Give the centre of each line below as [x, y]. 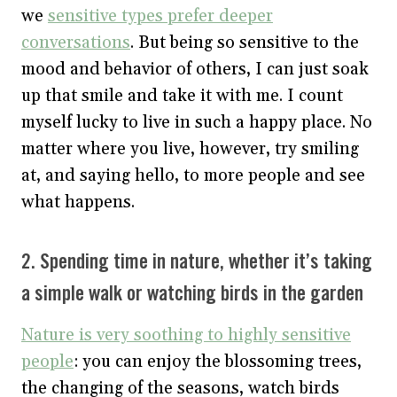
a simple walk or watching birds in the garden [192, 294]
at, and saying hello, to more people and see [193, 175]
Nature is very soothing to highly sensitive [186, 335]
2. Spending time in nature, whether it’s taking [197, 262]
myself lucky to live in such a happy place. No [197, 122]
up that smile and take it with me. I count [182, 95]
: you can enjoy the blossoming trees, [218, 361]
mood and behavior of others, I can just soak [195, 69]
